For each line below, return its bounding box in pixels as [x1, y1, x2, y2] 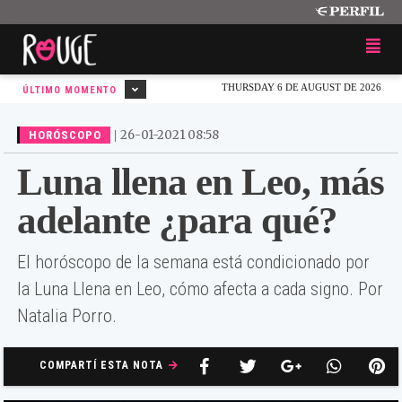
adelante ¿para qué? [17, 199, 337, 241]
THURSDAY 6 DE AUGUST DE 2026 [222, 82, 381, 92]
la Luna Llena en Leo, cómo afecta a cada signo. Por [17, 278, 383, 300]
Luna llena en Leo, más [17, 161, 384, 203]
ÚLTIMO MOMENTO [22, 84, 120, 96]
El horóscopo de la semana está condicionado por [17, 251, 370, 273]
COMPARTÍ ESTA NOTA [39, 359, 167, 371]
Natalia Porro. [17, 305, 117, 327]
